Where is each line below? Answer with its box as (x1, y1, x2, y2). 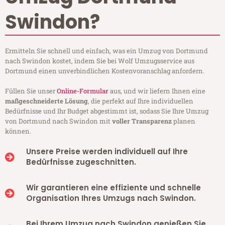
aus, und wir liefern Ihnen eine (108, 86, 205, 96)
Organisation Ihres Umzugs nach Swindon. (26, 193, 196, 204)
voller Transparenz (112, 117, 172, 126)
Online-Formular (57, 86, 108, 96)
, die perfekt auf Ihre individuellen (88, 96, 193, 106)
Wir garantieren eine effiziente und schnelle (26, 182, 201, 193)
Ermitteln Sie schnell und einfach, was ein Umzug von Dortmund (5, 46, 208, 56)
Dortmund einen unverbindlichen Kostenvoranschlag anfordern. (5, 66, 204, 76)
